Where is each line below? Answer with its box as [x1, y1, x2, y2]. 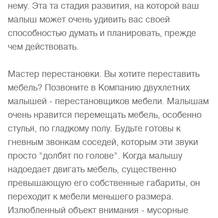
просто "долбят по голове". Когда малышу [8, 151, 182, 161]
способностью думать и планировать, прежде [8, 28, 196, 38]
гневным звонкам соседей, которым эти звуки [8, 137, 198, 147]
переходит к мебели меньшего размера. [8, 192, 174, 201]
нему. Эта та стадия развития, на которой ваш [8, 1, 199, 11]
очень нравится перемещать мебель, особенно [8, 110, 201, 120]
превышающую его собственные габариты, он [8, 178, 200, 188]
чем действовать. [8, 42, 79, 52]
